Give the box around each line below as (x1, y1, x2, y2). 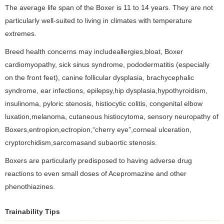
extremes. (5, 29, 36, 37)
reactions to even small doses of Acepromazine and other (5, 169, 186, 177)
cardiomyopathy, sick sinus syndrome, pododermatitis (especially (5, 60, 209, 68)
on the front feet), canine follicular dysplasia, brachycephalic (5, 73, 194, 81)
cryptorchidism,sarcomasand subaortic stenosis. (5, 138, 157, 146)
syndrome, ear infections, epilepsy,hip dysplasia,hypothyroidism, (5, 86, 207, 94)
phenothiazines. (5, 182, 55, 190)
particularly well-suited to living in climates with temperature (5, 16, 192, 24)
